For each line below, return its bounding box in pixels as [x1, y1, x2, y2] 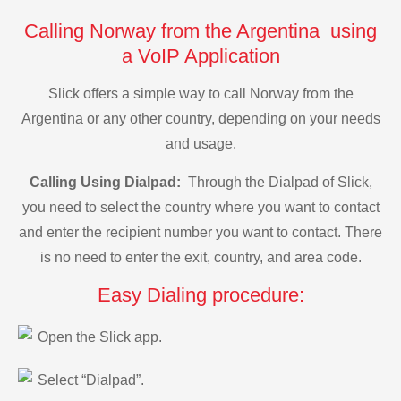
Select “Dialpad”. [38, 371, 144, 388]
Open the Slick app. [38, 329, 162, 346]
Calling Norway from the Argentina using [24, 19, 377, 42]
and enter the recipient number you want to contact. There [19, 224, 382, 240]
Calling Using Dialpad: [29, 174, 184, 190]
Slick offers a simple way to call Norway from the [47, 86, 354, 102]
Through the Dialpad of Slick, [183, 174, 372, 190]
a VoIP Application [121, 44, 280, 67]
